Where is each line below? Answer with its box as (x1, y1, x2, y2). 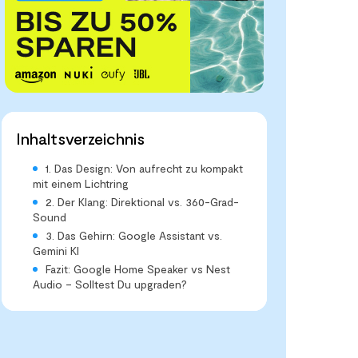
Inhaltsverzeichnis (16, 129, 145, 149)
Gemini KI (33, 244, 79, 258)
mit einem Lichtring (33, 177, 129, 191)
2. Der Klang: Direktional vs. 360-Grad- (46, 195, 239, 209)
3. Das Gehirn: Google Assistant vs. (46, 229, 222, 243)
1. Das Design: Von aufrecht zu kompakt (46, 161, 243, 176)
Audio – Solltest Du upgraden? (33, 277, 187, 292)
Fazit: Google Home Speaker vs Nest (46, 262, 230, 276)
